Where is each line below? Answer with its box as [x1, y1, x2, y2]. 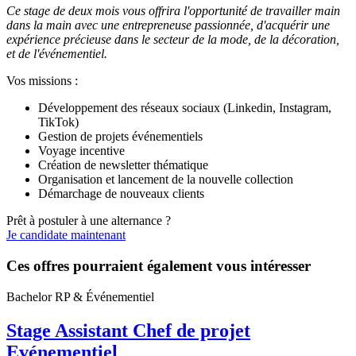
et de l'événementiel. [6, 47, 107, 61]
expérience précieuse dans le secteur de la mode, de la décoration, [6, 33, 339, 47]
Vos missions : [6, 74, 81, 88]
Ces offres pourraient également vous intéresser [6, 257, 311, 275]
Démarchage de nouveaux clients [38, 187, 204, 201]
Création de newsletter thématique [38, 158, 208, 172]
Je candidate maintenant [6, 228, 126, 242]
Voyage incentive [38, 144, 125, 158]
